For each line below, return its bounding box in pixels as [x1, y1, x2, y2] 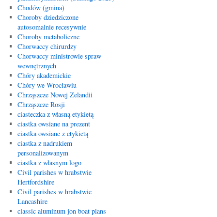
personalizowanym [17, 148, 68, 157]
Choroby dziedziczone [17, 13, 78, 22]
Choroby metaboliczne [17, 32, 79, 41]
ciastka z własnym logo [17, 158, 81, 167]
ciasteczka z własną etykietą [17, 109, 93, 119]
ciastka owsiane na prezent [17, 119, 90, 128]
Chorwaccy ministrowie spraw [17, 51, 101, 61]
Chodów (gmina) [17, 3, 64, 12]
